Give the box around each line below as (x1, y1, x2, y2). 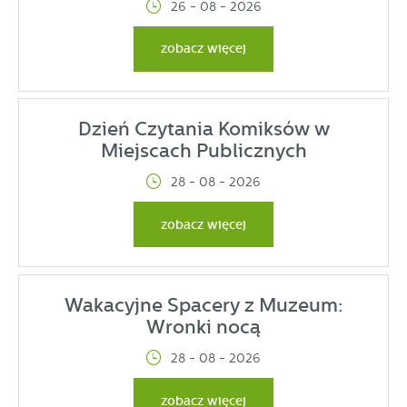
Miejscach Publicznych (100, 140, 307, 163)
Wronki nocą (146, 316, 261, 339)
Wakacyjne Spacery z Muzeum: (64, 294, 343, 317)
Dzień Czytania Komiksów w (77, 118, 330, 141)
